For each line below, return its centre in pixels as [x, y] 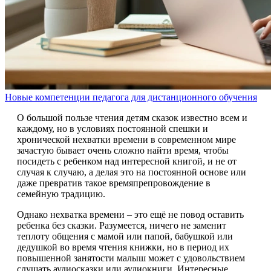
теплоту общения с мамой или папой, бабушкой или [125, 236]
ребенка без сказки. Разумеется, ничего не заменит [122, 225]
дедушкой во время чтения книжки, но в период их [123, 247]
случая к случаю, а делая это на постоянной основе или [132, 172]
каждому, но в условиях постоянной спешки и [113, 128]
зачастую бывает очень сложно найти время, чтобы [123, 150]
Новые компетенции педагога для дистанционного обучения [131, 97]
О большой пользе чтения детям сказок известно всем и [132, 117]
